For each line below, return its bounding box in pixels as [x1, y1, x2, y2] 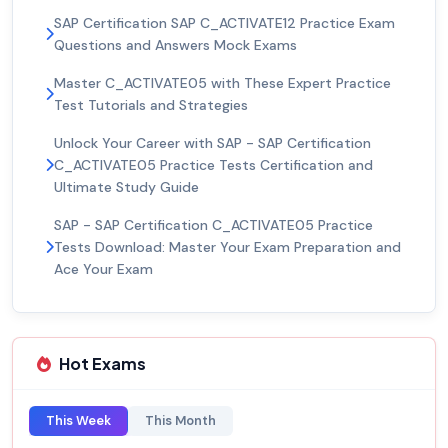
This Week [46, 412, 111, 430]
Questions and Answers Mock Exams [54, 36, 297, 55]
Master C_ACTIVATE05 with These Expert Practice [54, 74, 391, 93]
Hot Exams [59, 353, 146, 375]
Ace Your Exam [54, 260, 153, 279]
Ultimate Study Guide [54, 178, 199, 197]
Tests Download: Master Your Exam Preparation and [54, 238, 401, 257]
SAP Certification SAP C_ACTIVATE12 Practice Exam [54, 14, 395, 33]
